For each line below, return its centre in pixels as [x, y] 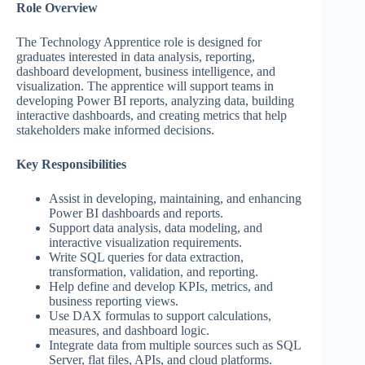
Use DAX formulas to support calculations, [160, 316]
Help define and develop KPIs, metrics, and [161, 287]
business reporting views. [114, 301]
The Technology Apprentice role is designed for [139, 42]
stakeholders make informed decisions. [115, 130]
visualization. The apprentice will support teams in [145, 86]
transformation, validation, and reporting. [154, 272]
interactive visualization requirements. [145, 243]
